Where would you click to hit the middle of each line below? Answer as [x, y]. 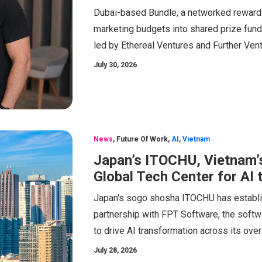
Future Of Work [142, 139]
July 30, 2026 [115, 65]
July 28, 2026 [115, 250]
